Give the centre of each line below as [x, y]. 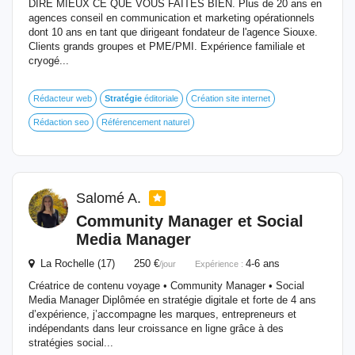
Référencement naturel [145, 122]
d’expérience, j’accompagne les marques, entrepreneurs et [162, 314]
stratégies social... [71, 343]
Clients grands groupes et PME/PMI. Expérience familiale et [167, 46]
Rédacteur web [63, 98]
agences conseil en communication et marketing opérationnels [172, 18]
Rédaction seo [61, 122]
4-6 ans [263, 263]
